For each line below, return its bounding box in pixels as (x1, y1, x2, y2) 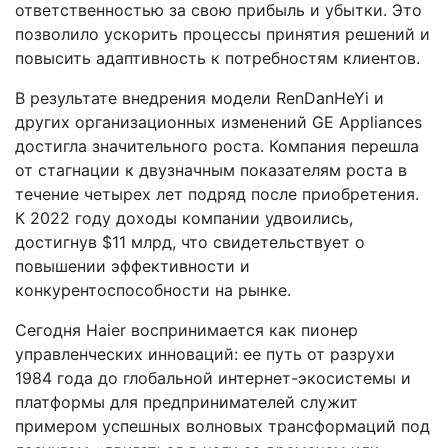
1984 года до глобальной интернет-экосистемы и (15, 368, 411, 389)
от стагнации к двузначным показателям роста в (15, 160, 407, 181)
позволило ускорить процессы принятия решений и (15, 24, 430, 45)
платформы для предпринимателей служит (15, 392, 358, 413)
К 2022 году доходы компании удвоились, (15, 208, 353, 229)
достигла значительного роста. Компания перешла (15, 136, 419, 157)
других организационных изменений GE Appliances (15, 112, 422, 133)
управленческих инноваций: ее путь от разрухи (15, 344, 395, 365)
